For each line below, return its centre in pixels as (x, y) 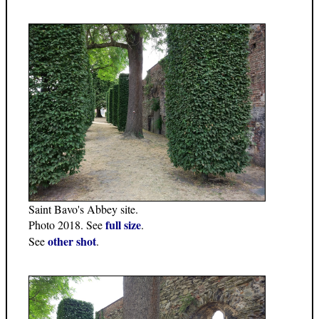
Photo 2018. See (67, 225)
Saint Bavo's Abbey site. (83, 209)
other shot (72, 241)
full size (123, 225)
